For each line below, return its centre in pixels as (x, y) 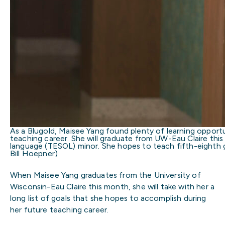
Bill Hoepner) (34, 153)
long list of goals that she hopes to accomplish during (108, 198)
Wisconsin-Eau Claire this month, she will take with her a (112, 186)
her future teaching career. (60, 209)
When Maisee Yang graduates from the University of (105, 175)
